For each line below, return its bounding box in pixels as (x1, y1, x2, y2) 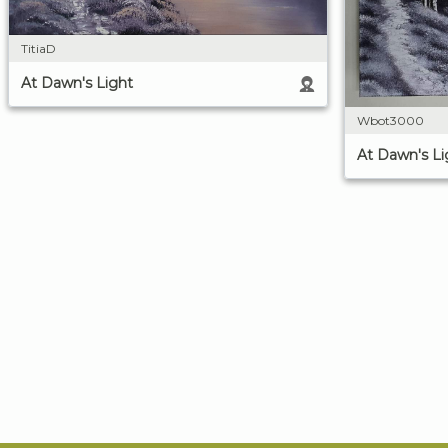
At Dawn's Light (21, 74, 133, 93)
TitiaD (21, 41, 56, 57)
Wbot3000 (357, 113, 424, 129)
